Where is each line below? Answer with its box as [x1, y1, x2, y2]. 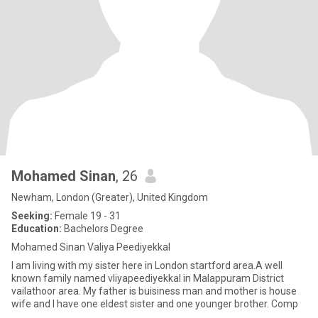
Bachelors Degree [62, 223, 143, 234]
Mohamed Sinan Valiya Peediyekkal [11, 241, 170, 253]
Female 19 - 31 [53, 210, 121, 221]
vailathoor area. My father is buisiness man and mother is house [11, 285, 297, 297]
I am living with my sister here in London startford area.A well [11, 260, 283, 271]
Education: [11, 223, 62, 234]
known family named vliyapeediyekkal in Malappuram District [11, 273, 284, 284]
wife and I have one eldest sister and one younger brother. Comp [11, 298, 298, 309]
